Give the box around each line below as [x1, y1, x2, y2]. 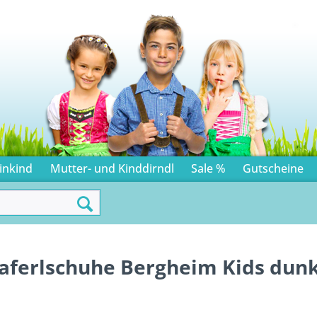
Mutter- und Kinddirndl [50, 161, 174, 176]
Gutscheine [243, 161, 304, 176]
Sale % [191, 161, 226, 176]
